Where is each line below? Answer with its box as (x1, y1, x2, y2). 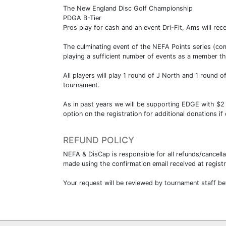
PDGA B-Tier (63, 14, 101, 22)
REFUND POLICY (63, 134, 134, 145)
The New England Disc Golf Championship (63, 4, 193, 12)
